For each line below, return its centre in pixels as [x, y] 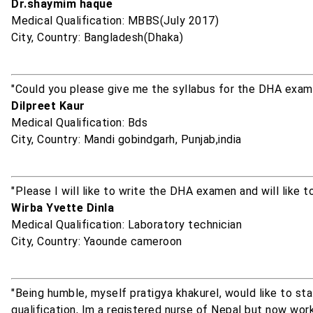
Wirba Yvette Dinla [63, 208]
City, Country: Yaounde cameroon [97, 242]
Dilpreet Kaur [48, 106]
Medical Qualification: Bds [79, 123]
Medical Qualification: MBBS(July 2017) [115, 21]
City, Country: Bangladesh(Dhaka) [97, 38]
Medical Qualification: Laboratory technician [126, 225]
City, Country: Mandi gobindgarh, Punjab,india [126, 140]
